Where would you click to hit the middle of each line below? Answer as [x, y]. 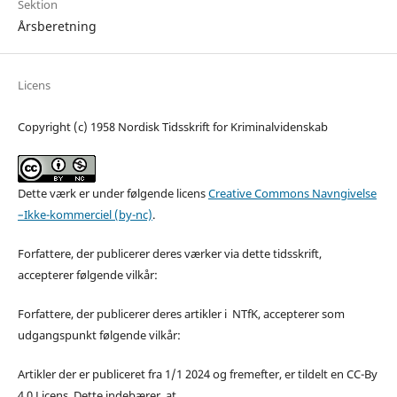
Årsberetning [57, 26]
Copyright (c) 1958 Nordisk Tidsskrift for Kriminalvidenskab [172, 126]
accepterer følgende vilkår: [87, 274]
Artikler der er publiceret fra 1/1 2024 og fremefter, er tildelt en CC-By [197, 374]
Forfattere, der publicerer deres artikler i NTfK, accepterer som [181, 313]
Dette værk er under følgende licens [113, 193]
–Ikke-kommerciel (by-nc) [85, 214]
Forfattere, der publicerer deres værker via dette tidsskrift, [169, 253]
